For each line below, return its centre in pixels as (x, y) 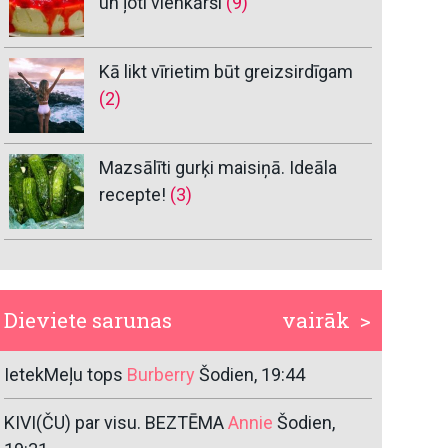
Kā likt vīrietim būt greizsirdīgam (226, 72)
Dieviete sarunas (88, 320)
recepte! (133, 195)
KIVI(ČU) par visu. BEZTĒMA (114, 423)
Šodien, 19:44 (252, 375)
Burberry (161, 375)
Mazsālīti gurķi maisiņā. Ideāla (218, 168)
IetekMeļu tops (64, 375)
